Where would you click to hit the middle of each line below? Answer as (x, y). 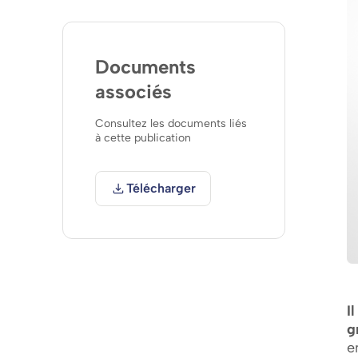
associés (133, 91)
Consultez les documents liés (171, 124)
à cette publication (143, 138)
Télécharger (161, 189)
